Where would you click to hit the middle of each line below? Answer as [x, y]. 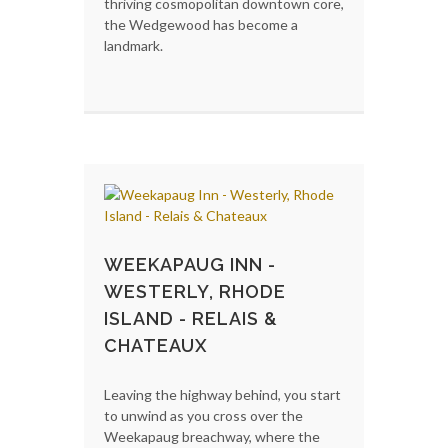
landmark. [133, 45]
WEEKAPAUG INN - [190, 264]
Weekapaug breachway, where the [212, 436]
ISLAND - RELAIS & [191, 318]
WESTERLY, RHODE [195, 291]
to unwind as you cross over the [203, 415]
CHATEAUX [156, 345]
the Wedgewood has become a [201, 24]
